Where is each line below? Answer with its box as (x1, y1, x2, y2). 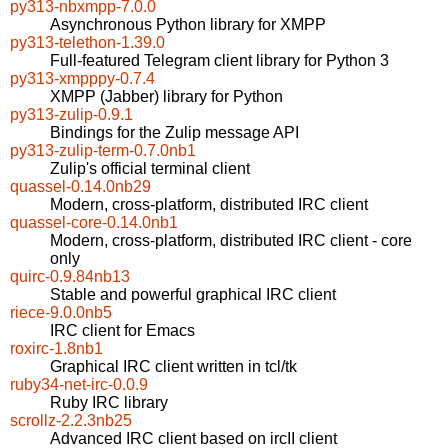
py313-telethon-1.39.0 (10, 34, 165, 52)
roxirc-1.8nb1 (10, 340, 103, 358)
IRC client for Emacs (50, 322, 195, 340)
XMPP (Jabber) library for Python (50, 88, 283, 106)
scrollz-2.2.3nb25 (10, 412, 132, 430)
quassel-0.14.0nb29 (10, 178, 151, 196)
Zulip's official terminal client (50, 160, 250, 178)
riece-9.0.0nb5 (10, 304, 112, 322)
